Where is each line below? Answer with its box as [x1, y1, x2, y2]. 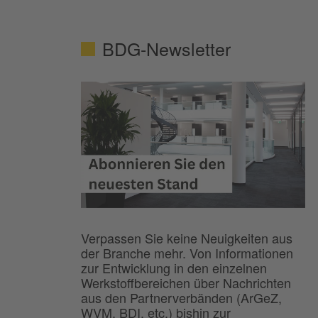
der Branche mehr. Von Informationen [81, 243, 293, 263]
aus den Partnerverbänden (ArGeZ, [81, 288, 282, 307]
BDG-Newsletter [102, 35, 231, 62]
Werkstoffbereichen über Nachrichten [81, 273, 291, 292]
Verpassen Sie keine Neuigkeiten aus [81, 229, 292, 248]
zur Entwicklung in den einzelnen [81, 258, 267, 278]
